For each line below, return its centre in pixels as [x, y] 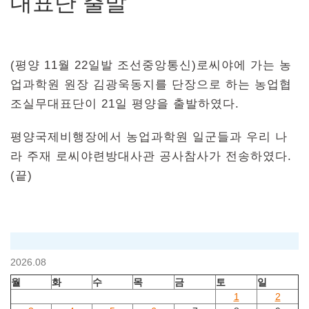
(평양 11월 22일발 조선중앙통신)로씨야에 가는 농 [151, 65]
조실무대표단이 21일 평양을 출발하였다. [125, 103]
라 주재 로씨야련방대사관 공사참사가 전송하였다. [151, 156]
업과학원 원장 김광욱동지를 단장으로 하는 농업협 [151, 84]
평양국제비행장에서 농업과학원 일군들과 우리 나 [149, 137]
